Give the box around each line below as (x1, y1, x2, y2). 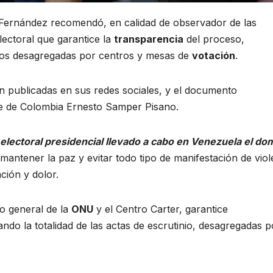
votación (192, 49, 235, 62)
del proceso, (183, 33, 244, 46)
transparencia (114, 33, 183, 46)
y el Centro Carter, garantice (93, 203, 228, 216)
